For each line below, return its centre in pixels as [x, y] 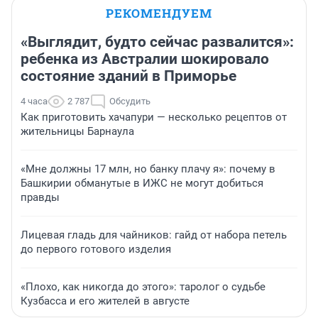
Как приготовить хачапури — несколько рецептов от [154, 117]
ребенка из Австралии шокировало [145, 59]
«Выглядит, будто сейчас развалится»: [157, 42]
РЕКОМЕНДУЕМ [159, 13]
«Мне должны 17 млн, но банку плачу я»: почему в [148, 169]
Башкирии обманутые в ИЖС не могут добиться [142, 183]
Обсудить [130, 102]
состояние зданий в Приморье [128, 76]
